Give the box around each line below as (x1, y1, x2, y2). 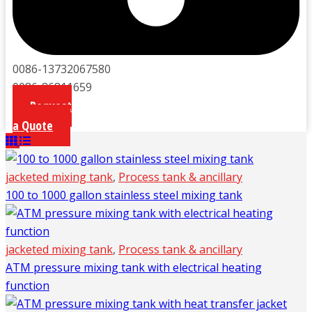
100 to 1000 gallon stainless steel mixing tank (6, 187, 242, 203)
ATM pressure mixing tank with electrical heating (6, 260, 262, 276)
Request (30, 97, 72, 115)
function (6, 278, 49, 294)
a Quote (13, 117, 53, 134)
